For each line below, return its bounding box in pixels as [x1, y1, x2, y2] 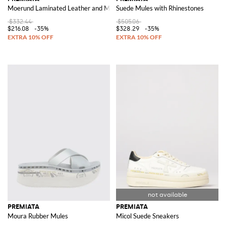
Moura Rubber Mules [8, 212, 68, 220]
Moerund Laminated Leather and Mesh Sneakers [8, 4, 148, 13]
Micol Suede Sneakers [116, 212, 179, 220]
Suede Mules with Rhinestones [116, 4, 204, 13]
